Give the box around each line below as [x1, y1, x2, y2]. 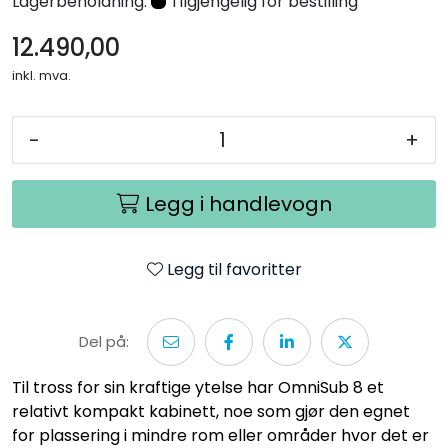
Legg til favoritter [166, 257, 302, 281]
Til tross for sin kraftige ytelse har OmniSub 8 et [12, 375, 384, 399]
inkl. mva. [12, 65, 71, 85]
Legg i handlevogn [144, 189, 332, 218]
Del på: [79, 330, 130, 352]
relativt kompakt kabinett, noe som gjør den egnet [12, 399, 410, 423]
